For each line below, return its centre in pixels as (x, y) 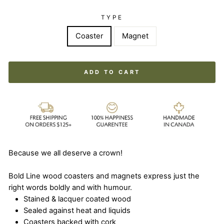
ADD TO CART (112, 72)
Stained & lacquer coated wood (77, 199)
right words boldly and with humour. (71, 188)
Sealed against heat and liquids (77, 211)
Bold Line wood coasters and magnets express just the (104, 176)
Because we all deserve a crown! (65, 153)
